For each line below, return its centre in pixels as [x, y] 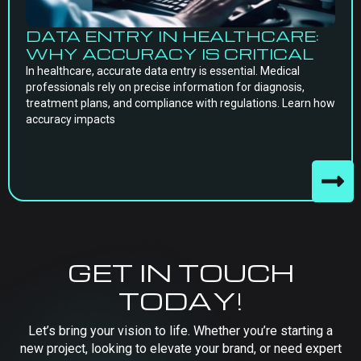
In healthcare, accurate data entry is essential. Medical [163, 71]
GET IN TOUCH [180, 272]
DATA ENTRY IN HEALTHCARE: [172, 36]
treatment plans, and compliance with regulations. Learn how [180, 103]
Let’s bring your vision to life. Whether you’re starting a [180, 331]
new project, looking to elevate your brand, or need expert [180, 349]
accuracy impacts [71, 119]
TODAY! [180, 300]
